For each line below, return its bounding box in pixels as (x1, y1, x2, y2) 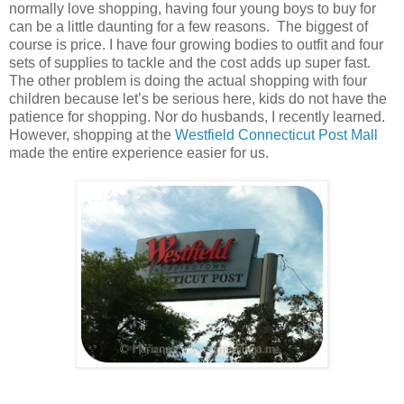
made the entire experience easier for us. (9, 144, 269, 161)
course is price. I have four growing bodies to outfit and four (9, 36, 383, 52)
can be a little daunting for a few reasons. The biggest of (9, 18, 368, 34)
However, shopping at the (9, 126, 175, 142)
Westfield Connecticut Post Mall (175, 126, 378, 142)
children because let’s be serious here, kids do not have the (9, 90, 387, 106)
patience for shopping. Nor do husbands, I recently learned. (9, 108, 385, 124)
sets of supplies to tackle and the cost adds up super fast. (9, 54, 371, 70)
